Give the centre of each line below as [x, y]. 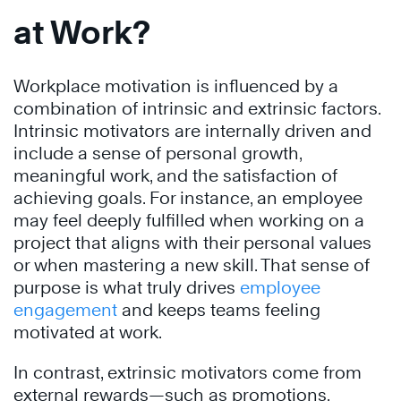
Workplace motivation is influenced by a [176, 86]
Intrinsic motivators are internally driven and [192, 131]
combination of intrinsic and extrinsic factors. [197, 108]
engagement [65, 310]
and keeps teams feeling [219, 310]
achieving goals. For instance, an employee [188, 198]
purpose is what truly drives [127, 287]
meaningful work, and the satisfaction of [175, 175]
